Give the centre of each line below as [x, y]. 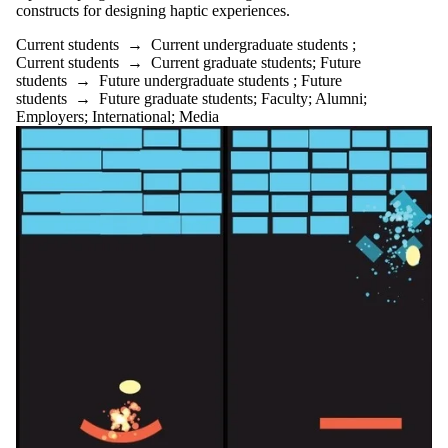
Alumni [339, 99]
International [131, 117]
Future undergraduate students [194, 81]
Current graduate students [231, 63]
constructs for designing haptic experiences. [153, 11]
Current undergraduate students [249, 45]
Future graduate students [176, 99]
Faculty [284, 99]
